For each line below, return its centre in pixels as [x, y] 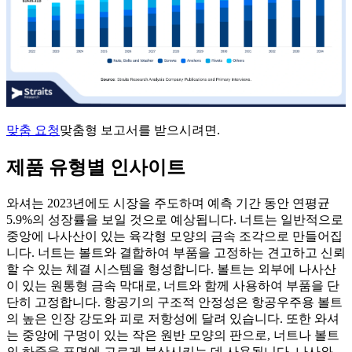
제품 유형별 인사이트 [96, 168]
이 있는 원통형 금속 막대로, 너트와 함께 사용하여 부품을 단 [173, 286]
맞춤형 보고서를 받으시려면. [140, 130]
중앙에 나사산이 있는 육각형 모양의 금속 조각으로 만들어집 [174, 236]
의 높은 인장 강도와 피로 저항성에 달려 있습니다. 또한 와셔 [173, 319]
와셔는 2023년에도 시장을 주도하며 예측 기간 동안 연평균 [168, 203]
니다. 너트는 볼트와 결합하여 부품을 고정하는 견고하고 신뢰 [176, 253]
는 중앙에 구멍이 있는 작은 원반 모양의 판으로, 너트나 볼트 [173, 335]
